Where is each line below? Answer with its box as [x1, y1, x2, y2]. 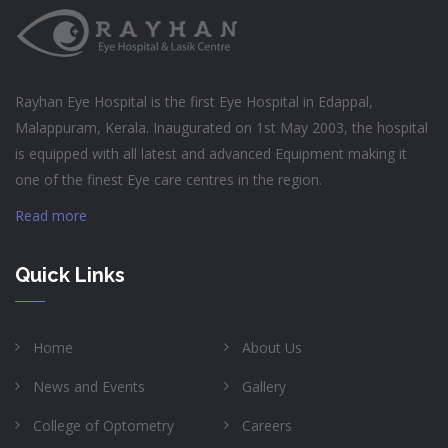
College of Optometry [33, 415, 174, 435]
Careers [242, 415, 292, 435]
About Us [242, 337, 302, 357]
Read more [15, 205, 87, 225]
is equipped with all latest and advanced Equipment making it [15, 143, 407, 163]
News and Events [33, 376, 145, 396]
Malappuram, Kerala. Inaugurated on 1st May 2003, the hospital [15, 117, 428, 137]
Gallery [242, 376, 286, 396]
